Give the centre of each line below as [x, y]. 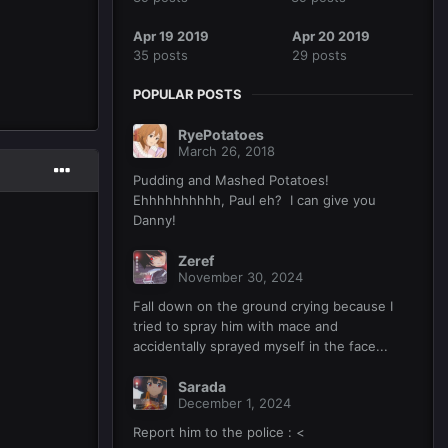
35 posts [160, 55]
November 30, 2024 [240, 277]
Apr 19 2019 [171, 36]
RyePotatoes [221, 135]
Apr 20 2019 [331, 36]
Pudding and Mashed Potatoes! [231, 180]
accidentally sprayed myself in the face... [260, 346]
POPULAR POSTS [187, 94]
